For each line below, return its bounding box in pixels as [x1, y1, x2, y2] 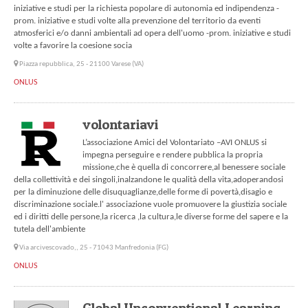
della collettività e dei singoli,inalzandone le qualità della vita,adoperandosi [14, 175, 283, 185]
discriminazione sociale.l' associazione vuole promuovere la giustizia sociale [14, 200, 287, 210]
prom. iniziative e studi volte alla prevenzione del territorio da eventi [14, 16, 261, 26]
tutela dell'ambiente [14, 225, 85, 234]
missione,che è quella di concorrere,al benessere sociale [82, 163, 285, 173]
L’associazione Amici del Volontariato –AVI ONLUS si [82, 138, 267, 148]
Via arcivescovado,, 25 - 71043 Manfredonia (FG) [19, 244, 168, 252]
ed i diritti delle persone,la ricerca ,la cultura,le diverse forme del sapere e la [14, 212, 288, 222]
